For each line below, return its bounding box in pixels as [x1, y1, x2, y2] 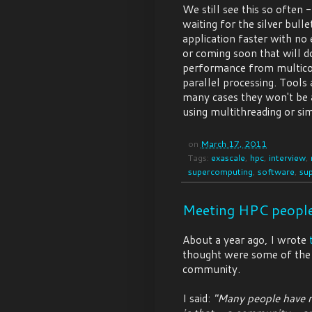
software [258, 165, 295, 178]
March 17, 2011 [201, 137, 267, 150]
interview [269, 151, 306, 164]
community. [182, 261, 240, 277]
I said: [182, 290, 213, 306]
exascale [211, 151, 245, 164]
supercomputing [188, 165, 253, 178]
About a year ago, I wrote [182, 232, 309, 248]
